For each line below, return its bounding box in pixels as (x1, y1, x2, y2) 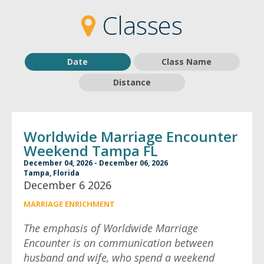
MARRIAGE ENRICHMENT (24, 199, 115, 209)
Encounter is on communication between (24, 236, 213, 250)
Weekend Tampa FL (24, 141, 158, 160)
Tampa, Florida (24, 168, 80, 178)
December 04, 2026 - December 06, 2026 (24, 158, 168, 168)
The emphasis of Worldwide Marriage (24, 221, 198, 235)
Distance (113, 77, 151, 88)
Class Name (161, 56, 212, 67)
